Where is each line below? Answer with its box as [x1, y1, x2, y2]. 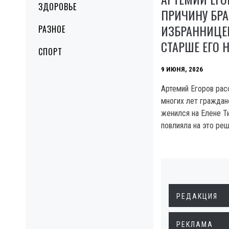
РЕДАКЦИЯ [176, 192, 218, 200]
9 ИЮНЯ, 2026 [161, 65, 203, 74]
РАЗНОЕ [38, 23, 65, 35]
